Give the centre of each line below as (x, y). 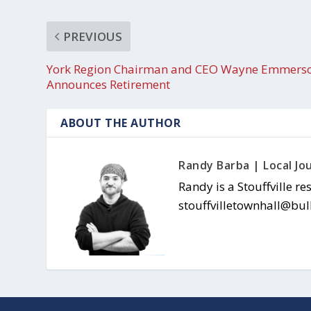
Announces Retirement (109, 84)
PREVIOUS (93, 36)
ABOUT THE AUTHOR (121, 123)
